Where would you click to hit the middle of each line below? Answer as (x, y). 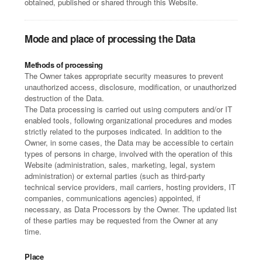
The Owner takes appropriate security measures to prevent (124, 76)
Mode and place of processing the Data (110, 39)
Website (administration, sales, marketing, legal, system (120, 165)
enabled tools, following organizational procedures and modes (129, 120)
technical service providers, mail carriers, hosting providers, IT (130, 187)
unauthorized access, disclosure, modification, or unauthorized (131, 87)
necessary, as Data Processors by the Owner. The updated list (131, 209)
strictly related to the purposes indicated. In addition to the (123, 131)
